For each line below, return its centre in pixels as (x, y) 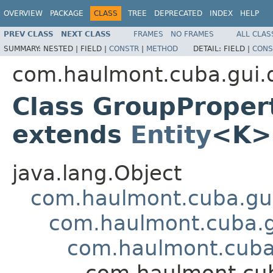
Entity (171, 134)
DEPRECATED (178, 13)
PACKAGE (67, 13)
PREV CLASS (29, 34)
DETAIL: (208, 48)
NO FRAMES (192, 34)
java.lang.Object (97, 173)
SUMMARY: (23, 48)
